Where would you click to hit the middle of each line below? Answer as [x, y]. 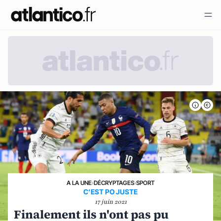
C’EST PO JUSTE [110, 192]
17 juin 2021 [110, 202]
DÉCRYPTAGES [114, 183]
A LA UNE [79, 183]
